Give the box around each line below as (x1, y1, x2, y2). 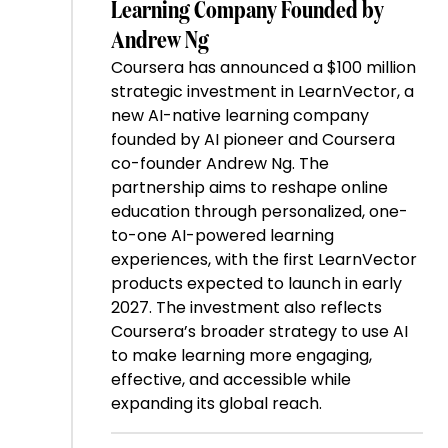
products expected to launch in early (110, 271, 402, 295)
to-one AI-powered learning (110, 223, 334, 247)
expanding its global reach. (110, 391, 322, 415)
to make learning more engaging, (110, 343, 372, 367)
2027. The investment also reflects (110, 295, 382, 319)
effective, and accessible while (110, 367, 351, 391)
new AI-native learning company (110, 103, 369, 127)
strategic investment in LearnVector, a (110, 79, 414, 103)
